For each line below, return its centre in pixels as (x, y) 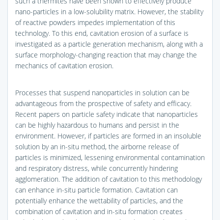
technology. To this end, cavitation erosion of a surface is (102, 33)
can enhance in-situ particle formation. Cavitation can (96, 190)
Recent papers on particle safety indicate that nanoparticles (107, 114)
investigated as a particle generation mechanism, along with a (109, 44)
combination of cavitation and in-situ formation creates (99, 211)
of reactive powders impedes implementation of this (95, 22)
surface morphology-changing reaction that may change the (106, 55)
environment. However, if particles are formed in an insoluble (108, 136)
